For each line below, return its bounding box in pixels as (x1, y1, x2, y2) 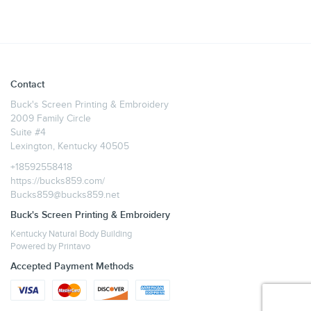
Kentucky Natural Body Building (10, 228, 132, 239)
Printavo (58, 241, 90, 252)
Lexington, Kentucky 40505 (10, 140, 129, 152)
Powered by (10, 241, 58, 252)
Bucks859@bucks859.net (10, 189, 119, 201)
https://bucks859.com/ (10, 175, 105, 187)
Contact (10, 78, 44, 90)
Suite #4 (10, 126, 46, 138)
